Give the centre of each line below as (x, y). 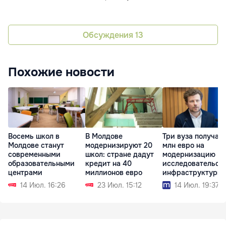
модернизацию (189, 155)
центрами (25, 173)
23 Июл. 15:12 (120, 185)
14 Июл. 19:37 (197, 185)
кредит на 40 (108, 164)
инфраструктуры (192, 173)
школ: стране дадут (120, 155)
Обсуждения (109, 35)
